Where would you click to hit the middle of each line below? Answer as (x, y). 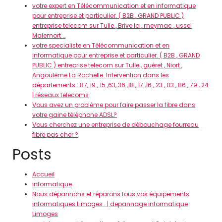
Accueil (43, 174)
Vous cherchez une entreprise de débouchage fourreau (115, 125)
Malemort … (49, 35)
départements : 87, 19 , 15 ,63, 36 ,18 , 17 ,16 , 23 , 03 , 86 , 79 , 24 (120, 85)
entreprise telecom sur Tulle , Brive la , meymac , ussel (112, 26)
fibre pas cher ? (55, 135)
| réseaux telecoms (60, 95)
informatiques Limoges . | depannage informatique (110, 204)
